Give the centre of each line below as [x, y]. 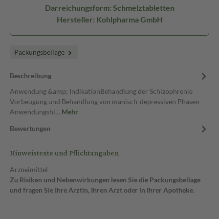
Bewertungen [30, 128]
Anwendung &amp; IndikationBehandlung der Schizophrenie [101, 91]
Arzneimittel [29, 169]
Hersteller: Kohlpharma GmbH [109, 19]
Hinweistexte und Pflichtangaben [64, 153]
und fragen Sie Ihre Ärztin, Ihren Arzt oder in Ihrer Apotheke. [102, 190]
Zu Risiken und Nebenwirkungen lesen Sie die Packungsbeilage [105, 180]
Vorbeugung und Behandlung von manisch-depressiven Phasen [105, 101]
